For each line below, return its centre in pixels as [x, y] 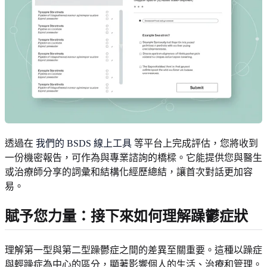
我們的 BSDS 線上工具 [84, 143]
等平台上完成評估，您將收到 [195, 143]
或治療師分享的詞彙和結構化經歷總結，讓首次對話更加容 [129, 172]
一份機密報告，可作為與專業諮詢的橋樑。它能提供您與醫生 [133, 157]
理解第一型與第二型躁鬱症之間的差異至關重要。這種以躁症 [133, 250]
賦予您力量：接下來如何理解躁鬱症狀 [126, 216]
